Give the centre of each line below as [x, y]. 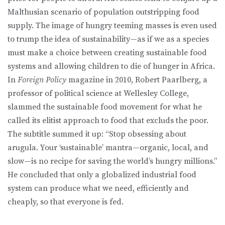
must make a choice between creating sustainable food [107, 53]
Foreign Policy [42, 80]
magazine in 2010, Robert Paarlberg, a [137, 80]
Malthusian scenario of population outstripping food [103, 12]
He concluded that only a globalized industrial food [102, 175]
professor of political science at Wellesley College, [98, 94]
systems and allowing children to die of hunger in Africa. [111, 67]
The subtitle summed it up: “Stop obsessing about [97, 134]
